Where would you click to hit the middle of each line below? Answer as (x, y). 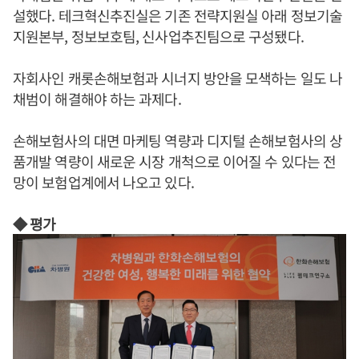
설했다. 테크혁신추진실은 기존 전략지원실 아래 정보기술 (178, 15)
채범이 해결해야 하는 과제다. (97, 98)
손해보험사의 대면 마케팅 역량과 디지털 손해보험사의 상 (178, 140)
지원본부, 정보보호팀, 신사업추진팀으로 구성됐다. (158, 36)
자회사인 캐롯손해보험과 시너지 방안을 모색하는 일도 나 (178, 77)
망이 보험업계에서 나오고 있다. (103, 182)
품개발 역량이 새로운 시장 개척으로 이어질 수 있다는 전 (175, 161)
